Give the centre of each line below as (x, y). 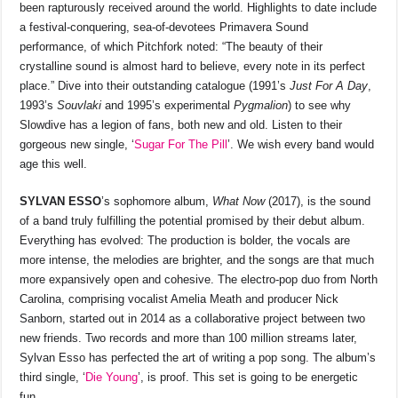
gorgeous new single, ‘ (77, 145)
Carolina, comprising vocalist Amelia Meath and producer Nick (179, 299)
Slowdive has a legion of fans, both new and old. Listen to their (181, 125)
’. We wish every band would (301, 145)
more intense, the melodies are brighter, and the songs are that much (197, 260)
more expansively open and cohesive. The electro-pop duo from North (199, 280)
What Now (239, 202)
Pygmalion (261, 106)
